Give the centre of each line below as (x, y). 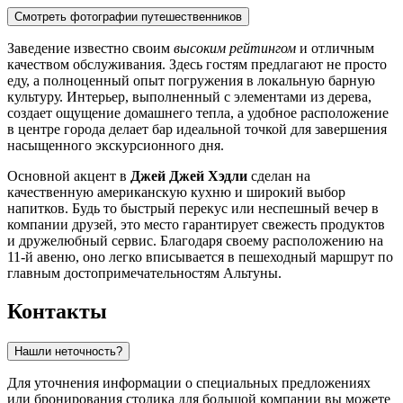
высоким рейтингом (235, 49)
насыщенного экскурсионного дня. (116, 146)
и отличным (335, 49)
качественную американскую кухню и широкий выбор (176, 193)
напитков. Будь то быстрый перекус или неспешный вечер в (193, 209)
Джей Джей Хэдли (189, 176)
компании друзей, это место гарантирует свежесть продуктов (196, 225)
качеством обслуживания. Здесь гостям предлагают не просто (197, 65)
